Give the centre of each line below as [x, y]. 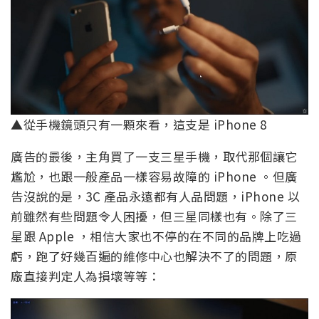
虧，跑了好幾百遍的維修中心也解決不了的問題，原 [154, 256]
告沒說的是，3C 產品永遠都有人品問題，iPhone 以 [155, 197]
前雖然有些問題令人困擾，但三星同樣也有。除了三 [154, 216]
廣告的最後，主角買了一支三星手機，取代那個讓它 [154, 157]
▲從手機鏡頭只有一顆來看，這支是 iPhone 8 [139, 125]
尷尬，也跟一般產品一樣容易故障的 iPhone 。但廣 [154, 177]
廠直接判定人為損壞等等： [85, 276]
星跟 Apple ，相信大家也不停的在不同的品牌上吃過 [156, 236]
